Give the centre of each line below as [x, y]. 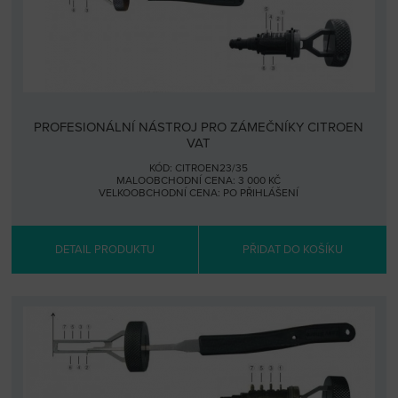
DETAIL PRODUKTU [105, 249]
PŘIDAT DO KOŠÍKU [292, 249]
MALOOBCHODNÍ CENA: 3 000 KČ [199, 180]
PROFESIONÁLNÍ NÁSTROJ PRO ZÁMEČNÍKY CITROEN [199, 127]
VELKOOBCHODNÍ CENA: [161, 192]
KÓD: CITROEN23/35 [199, 167]
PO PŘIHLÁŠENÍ [261, 192]
